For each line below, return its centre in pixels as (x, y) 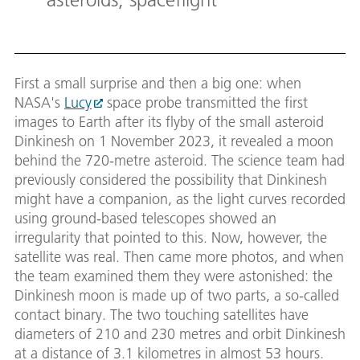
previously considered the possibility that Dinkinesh (171, 180)
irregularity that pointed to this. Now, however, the (171, 238)
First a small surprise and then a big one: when (158, 84)
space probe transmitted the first (205, 103)
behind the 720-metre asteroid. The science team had (180, 161)
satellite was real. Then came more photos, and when (179, 257)
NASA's (39, 103)
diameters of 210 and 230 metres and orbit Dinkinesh (180, 334)
